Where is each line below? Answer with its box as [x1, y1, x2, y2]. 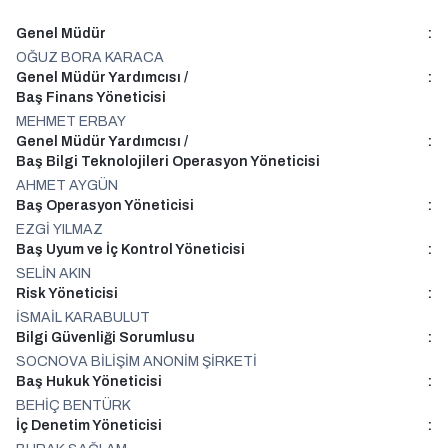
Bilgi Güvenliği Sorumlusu [16, 330, 195, 345]
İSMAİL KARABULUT [16, 310, 150, 325]
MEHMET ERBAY [16, 114, 126, 129]
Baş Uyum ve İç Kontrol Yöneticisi [16, 242, 245, 257]
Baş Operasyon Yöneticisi [16, 198, 194, 213]
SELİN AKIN [16, 266, 91, 281]
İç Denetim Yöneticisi [16, 418, 162, 433]
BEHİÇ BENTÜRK [16, 398, 131, 413]
